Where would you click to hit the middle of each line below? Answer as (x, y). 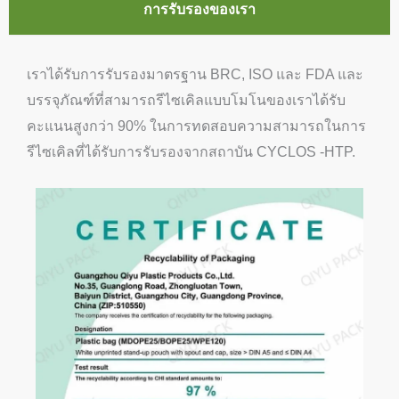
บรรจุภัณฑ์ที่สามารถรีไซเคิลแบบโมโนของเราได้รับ (186, 101)
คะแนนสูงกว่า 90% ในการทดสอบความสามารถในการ (196, 126)
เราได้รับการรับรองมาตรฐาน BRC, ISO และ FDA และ (195, 75)
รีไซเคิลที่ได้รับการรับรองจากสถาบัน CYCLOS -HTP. (191, 152)
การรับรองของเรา (199, 10)
